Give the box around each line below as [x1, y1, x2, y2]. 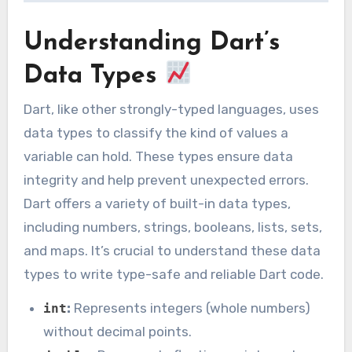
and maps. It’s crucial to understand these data [23, 242, 321, 258]
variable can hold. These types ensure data [23, 148, 293, 164]
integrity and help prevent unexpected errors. [23, 171, 309, 188]
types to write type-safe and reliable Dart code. [23, 266, 324, 282]
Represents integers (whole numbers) [71, 299, 311, 316]
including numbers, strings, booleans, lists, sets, [23, 218, 322, 235]
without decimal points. [43, 323, 192, 339]
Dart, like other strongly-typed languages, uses [23, 101, 319, 117]
